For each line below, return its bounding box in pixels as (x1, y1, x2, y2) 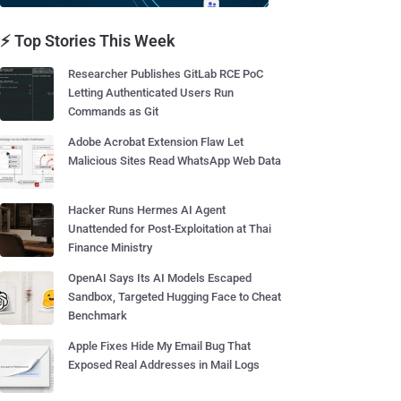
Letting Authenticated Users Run (68, 86, 234, 99)
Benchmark (68, 309, 127, 322)
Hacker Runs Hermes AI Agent (68, 203, 226, 217)
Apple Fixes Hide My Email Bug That (68, 339, 251, 353)
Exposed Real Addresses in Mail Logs (68, 358, 260, 371)
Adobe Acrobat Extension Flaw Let (68, 135, 243, 149)
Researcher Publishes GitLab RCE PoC (68, 67, 263, 81)
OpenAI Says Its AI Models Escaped (68, 271, 252, 285)
